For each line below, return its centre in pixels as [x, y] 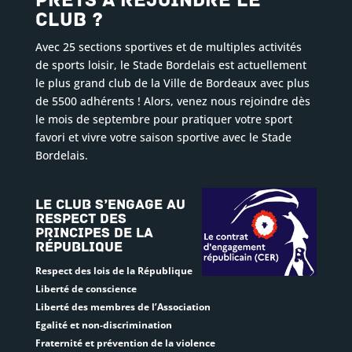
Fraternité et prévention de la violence [125, 343]
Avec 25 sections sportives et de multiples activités [168, 47]
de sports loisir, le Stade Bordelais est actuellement [170, 65]
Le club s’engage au [110, 204]
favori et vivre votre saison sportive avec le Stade [163, 137]
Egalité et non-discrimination [103, 325]
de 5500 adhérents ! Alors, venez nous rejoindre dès [172, 101]
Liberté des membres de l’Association [123, 307]
